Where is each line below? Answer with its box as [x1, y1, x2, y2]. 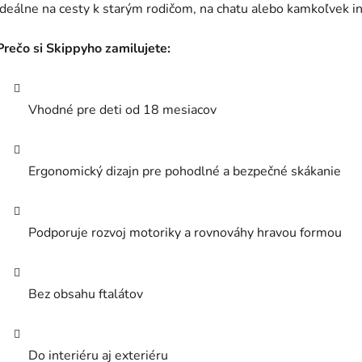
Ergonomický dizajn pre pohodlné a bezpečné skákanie [28, 162, 341, 181]
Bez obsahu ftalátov [28, 285, 143, 304]
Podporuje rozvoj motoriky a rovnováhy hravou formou [28, 224, 342, 242]
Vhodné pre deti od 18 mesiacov [28, 101, 217, 120]
